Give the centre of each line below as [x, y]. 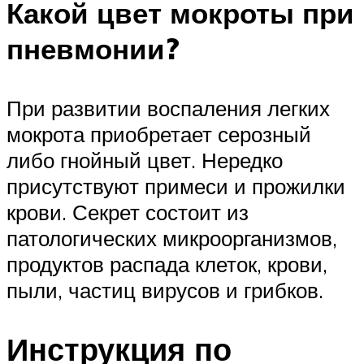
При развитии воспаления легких [168, 108]
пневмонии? [93, 49]
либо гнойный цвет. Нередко [145, 160]
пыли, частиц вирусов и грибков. [165, 290]
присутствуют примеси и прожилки [176, 186]
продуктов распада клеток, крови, [167, 264]
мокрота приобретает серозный [159, 134]
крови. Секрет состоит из [128, 212]
